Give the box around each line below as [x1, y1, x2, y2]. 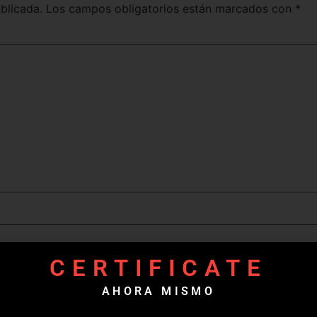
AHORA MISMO [101, 284, 216, 299]
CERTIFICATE [50, 254, 267, 282]
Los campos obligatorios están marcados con [46, 1, 295, 16]
